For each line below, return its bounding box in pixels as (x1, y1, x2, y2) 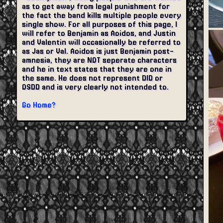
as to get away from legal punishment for (22, 2, 170, 11)
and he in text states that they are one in (22, 65, 172, 74)
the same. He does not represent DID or (22, 74, 163, 83)
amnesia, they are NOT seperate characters (22, 56, 177, 65)
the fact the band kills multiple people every (22, 11, 181, 20)
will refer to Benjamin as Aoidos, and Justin (22, 29, 176, 38)
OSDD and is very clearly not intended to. (22, 83, 169, 92)
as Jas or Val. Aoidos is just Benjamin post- (22, 47, 174, 56)
